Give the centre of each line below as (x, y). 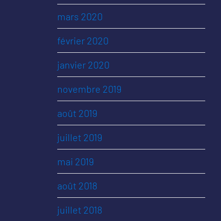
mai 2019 (75, 161)
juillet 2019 (80, 137)
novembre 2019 (89, 89)
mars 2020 (80, 16)
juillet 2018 (80, 210)
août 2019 (77, 113)
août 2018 (77, 185)
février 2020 (83, 40)
